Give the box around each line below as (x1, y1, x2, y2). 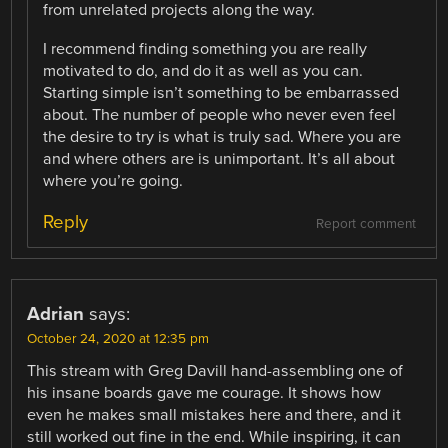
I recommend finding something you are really (43, 38, 368, 59)
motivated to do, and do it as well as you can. (43, 60, 364, 81)
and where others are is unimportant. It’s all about (43, 148, 396, 169)
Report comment (315, 215, 416, 232)
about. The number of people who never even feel (43, 104, 397, 125)
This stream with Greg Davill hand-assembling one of (27, 360, 404, 381)
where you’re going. (43, 170, 184, 191)
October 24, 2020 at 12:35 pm (27, 330, 210, 347)
